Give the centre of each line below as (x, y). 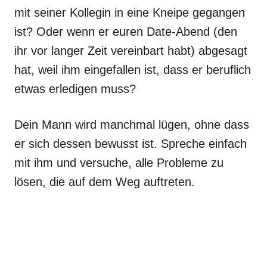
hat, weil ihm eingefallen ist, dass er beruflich (133, 70)
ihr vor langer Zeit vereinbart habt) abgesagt (131, 51)
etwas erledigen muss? (75, 89)
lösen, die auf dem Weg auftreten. (105, 182)
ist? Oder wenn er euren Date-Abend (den (126, 32)
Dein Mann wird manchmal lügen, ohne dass (132, 125)
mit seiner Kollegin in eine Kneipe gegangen (130, 13)
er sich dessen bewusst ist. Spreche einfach (131, 144)
